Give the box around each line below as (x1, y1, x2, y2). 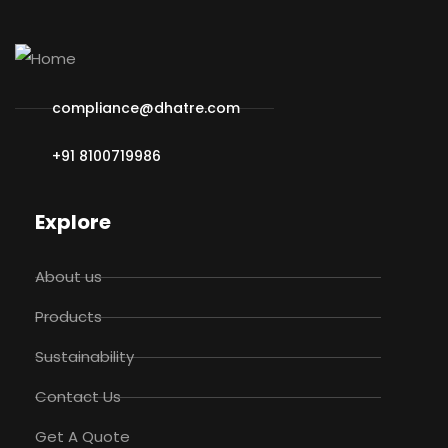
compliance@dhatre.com (51, 98, 240, 119)
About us (35, 266, 102, 288)
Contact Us (35, 386, 121, 408)
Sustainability (35, 346, 134, 368)
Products (35, 306, 102, 328)
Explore (35, 208, 111, 237)
